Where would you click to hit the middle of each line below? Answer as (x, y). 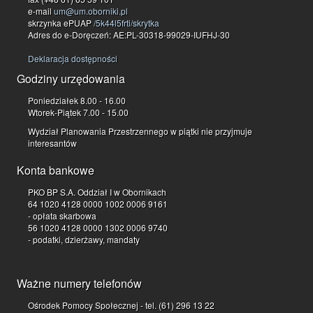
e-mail (41, 11)
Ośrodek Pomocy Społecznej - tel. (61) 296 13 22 (121, 305)
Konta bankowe (56, 170)
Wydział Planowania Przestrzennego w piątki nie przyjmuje (140, 131)
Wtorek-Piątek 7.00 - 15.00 (78, 112)
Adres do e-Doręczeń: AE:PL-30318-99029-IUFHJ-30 (129, 35)
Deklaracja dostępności (73, 59)
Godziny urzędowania (71, 79)
